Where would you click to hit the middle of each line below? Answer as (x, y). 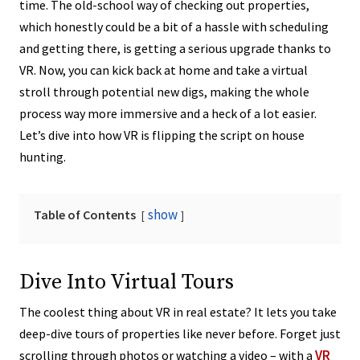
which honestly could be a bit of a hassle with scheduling (174, 27)
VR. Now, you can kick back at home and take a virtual (164, 70)
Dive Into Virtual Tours (127, 283)
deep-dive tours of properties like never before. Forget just (180, 334)
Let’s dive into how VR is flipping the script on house (162, 135)
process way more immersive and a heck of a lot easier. (168, 114)
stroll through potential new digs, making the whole (164, 92)
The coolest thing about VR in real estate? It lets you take (178, 312)
